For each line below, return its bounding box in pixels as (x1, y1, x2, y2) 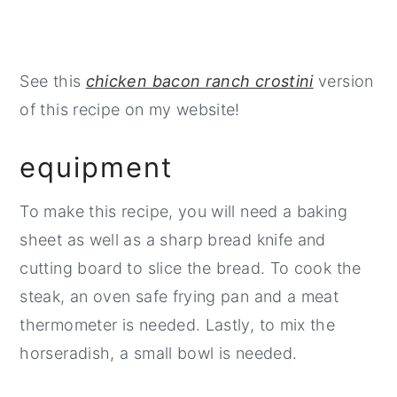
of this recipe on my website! (19, 100, 240, 120)
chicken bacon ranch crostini (85, 72, 314, 91)
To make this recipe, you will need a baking (19, 202, 347, 222)
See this (19, 72, 86, 91)
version (313, 72, 374, 91)
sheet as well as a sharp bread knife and (19, 230, 326, 250)
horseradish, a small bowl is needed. (19, 344, 298, 363)
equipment (19, 151, 174, 184)
